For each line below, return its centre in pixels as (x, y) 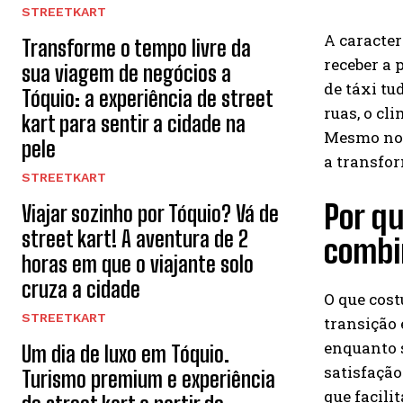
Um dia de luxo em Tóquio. (125, 354)
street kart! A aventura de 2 (135, 239)
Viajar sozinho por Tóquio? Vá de (150, 214)
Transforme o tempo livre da (136, 48)
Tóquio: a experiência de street (148, 99)
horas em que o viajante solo (138, 264)
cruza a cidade (81, 289)
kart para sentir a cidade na (134, 124)
